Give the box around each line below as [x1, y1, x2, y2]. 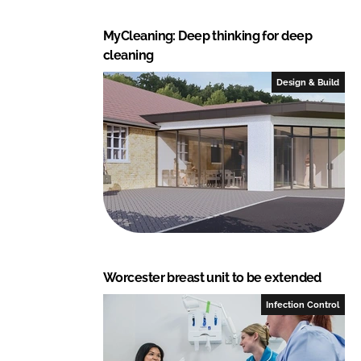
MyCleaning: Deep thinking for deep [103, 27, 312, 44]
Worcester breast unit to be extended [103, 269, 322, 285]
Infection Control [266, 299, 340, 309]
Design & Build [276, 77, 340, 87]
